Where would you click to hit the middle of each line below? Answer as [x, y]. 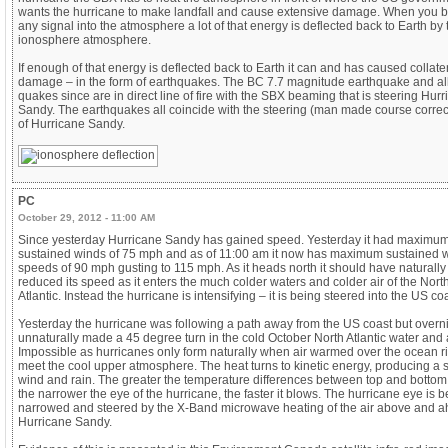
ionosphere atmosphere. [84, 40]
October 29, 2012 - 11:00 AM [86, 218]
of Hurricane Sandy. [71, 124]
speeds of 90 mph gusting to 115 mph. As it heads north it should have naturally [232, 268]
